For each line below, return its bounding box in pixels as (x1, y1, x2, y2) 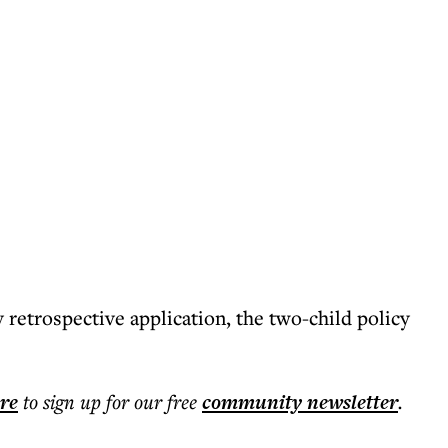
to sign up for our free (23, 388, 197, 415)
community (202, 388, 302, 416)
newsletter (302, 388, 398, 416)
